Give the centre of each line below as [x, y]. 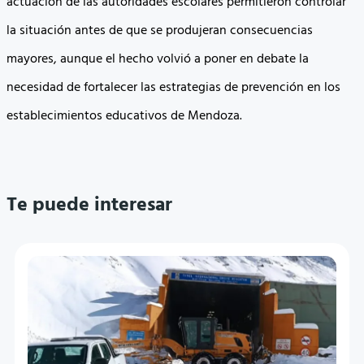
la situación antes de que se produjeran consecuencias [160, 30]
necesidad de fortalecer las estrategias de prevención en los [173, 87]
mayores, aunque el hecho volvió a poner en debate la [158, 59]
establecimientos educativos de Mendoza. [124, 116]
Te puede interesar [89, 206]
